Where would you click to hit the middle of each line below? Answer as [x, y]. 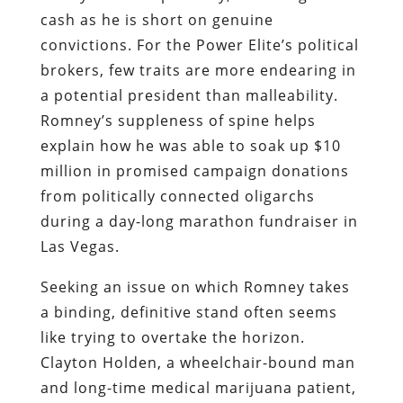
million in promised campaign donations [194, 170]
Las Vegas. [80, 246]
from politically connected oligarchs [177, 196]
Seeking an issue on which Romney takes [195, 287]
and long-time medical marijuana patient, [198, 387]
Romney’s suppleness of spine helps [178, 120]
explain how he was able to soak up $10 [190, 145]
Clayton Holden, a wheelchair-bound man [197, 362]
